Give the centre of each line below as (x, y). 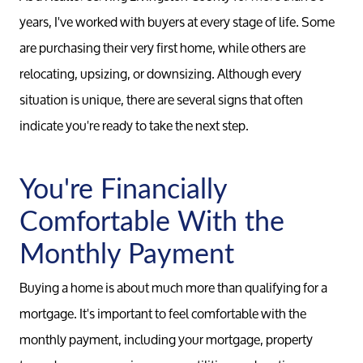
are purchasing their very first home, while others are (162, 47)
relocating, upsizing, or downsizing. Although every (160, 73)
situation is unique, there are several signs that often (161, 99)
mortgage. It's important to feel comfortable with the (163, 313)
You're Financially (123, 188)
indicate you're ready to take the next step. (134, 125)
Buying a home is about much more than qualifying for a (173, 287)
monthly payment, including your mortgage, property (166, 339)
